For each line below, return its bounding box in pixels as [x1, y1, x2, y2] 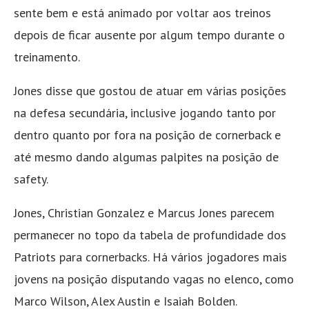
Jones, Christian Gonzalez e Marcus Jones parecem [14, 205, 275, 221]
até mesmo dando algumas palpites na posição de [14, 149, 279, 166]
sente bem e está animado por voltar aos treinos [14, 5, 271, 21]
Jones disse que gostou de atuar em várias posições [14, 83, 286, 99]
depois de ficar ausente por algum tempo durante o [14, 27, 285, 43]
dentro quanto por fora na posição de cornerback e [14, 127, 281, 143]
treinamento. [14, 49, 80, 66]
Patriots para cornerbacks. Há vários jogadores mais [14, 249, 287, 266]
